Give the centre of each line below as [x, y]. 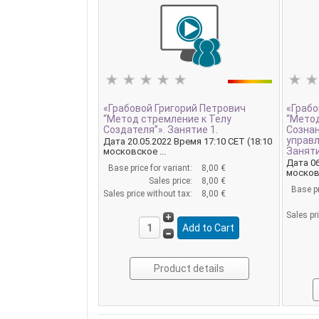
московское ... [134, 152]
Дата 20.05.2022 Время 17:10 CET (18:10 [187, 142]
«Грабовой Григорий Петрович [174, 108]
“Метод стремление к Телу [167, 119]
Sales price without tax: [148, 194]
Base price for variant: [151, 168]
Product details [189, 269]
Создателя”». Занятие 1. [160, 129]
